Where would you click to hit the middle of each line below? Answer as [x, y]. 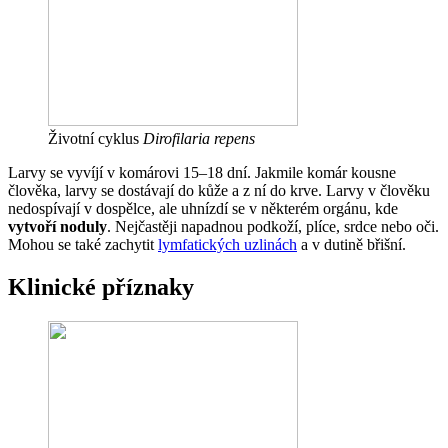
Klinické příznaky [101, 286]
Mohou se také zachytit [83, 244]
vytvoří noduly [57, 226]
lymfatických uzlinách [227, 244]
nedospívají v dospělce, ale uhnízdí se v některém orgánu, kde [203, 208]
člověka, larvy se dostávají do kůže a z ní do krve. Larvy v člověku [219, 190]
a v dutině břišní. [351, 244]
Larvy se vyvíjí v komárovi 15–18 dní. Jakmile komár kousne [202, 172]
